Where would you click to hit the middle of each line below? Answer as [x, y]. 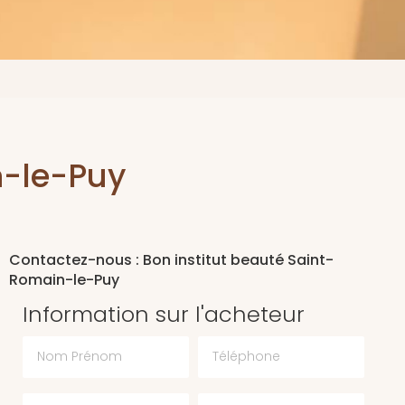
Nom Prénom [66, 344]
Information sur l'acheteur [163, 314]
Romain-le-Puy [64, 280]
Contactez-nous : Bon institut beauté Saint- [171, 260]
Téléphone [235, 344]
